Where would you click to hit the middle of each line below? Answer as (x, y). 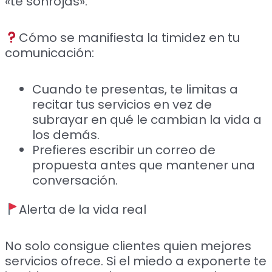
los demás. (66, 135)
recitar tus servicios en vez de (122, 105)
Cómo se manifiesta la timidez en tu (129, 38)
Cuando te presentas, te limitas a (135, 90)
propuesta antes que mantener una (144, 165)
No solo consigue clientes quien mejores (128, 246)
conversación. (75, 181)
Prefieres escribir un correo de (124, 150)
